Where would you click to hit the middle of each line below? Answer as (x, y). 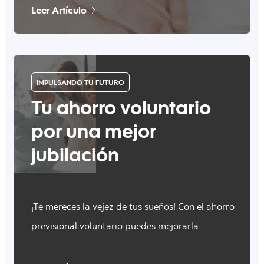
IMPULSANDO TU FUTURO (80, 82)
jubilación (75, 158)
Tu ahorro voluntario (121, 110)
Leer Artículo (59, 9)
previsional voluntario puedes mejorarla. (116, 227)
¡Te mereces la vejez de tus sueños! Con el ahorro (133, 207)
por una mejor (94, 134)
